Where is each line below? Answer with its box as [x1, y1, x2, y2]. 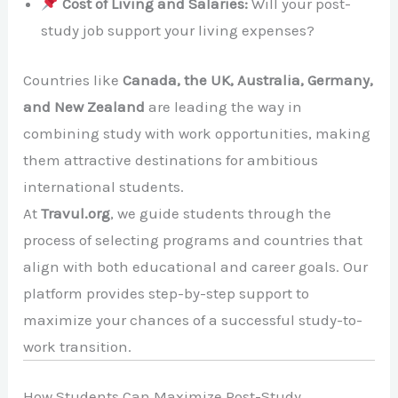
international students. [23, 177, 185, 195]
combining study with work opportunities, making [23, 123, 371, 142]
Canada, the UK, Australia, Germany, [123, 70, 374, 89]
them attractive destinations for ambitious [23, 150, 319, 169]
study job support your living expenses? [41, 21, 315, 40]
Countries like [23, 70, 123, 89]
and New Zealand [23, 97, 146, 115]
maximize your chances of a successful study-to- [23, 310, 363, 329]
